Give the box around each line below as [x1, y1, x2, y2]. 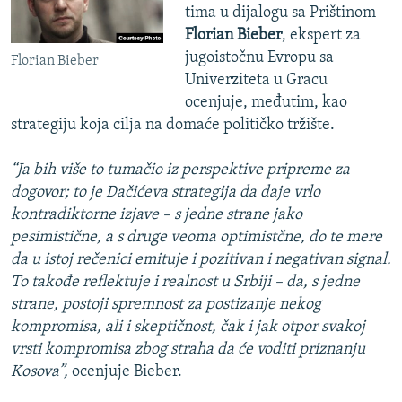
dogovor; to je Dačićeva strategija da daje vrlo [11, 184, 320, 202]
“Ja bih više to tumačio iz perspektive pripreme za [11, 162, 350, 179]
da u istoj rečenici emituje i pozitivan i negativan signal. [11, 251, 391, 269]
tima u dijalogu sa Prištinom [184, 4, 376, 22]
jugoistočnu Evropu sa [184, 49, 334, 67]
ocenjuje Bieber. [68, 363, 182, 381]
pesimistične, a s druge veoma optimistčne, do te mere [11, 229, 382, 247]
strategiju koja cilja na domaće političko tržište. [11, 117, 335, 135]
